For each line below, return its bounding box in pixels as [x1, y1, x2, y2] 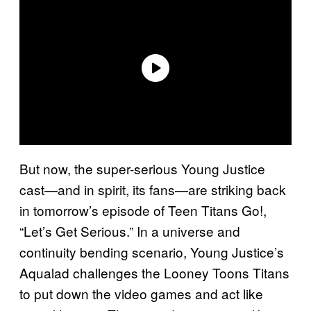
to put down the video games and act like [19, 283, 263, 303]
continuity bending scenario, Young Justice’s [19, 242, 284, 261]
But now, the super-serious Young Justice [19, 158, 265, 178]
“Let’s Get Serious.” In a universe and [19, 221, 240, 240]
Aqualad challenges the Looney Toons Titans [19, 262, 289, 282]
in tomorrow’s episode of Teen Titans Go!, [19, 200, 267, 219]
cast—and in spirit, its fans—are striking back [19, 179, 286, 199]
